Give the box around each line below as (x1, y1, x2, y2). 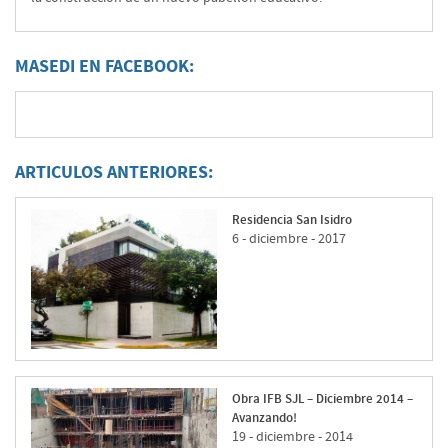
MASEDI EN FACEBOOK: (15, 54, 194, 80)
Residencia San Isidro (231, 211, 352, 230)
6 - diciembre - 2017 (231, 230, 346, 249)
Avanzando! (231, 409, 297, 428)
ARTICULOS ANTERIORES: (15, 160, 213, 186)
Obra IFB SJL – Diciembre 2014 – (231, 390, 413, 409)
